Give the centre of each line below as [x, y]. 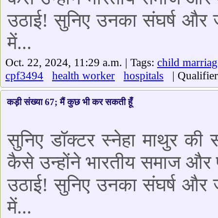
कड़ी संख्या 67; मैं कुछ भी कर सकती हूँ [70, 102]
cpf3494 [24, 75]
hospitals [144, 75]
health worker [83, 75]
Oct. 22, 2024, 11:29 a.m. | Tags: [81, 62]
